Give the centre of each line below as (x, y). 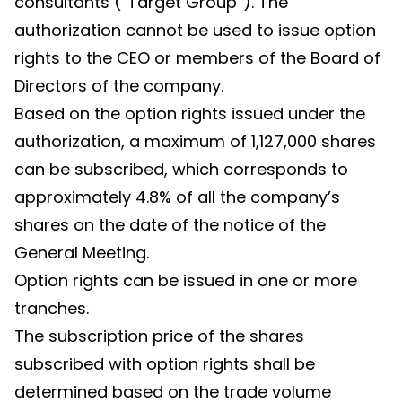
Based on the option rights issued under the (190, 114)
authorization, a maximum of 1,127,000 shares (195, 141)
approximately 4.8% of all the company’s (177, 197)
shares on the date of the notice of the (170, 225)
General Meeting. (82, 253)
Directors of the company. (119, 86)
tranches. (52, 308)
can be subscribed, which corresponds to (181, 169)
